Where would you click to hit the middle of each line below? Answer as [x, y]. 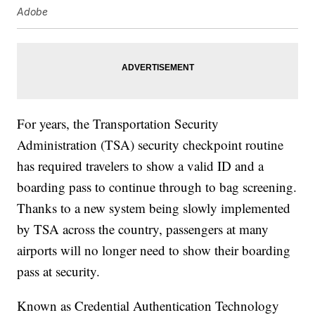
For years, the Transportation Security [118, 124]
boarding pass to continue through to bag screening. [157, 187]
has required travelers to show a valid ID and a [141, 166]
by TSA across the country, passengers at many [143, 229]
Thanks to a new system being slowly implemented [154, 208]
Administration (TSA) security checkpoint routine [150, 145]
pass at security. [59, 271]
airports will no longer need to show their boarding [154, 250]
